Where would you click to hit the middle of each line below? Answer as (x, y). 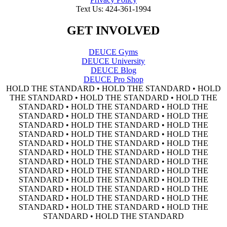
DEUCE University (113, 61)
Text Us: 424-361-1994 (113, 9)
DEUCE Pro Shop (113, 79)
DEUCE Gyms (113, 52)
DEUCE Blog (113, 70)
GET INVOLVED (113, 30)
